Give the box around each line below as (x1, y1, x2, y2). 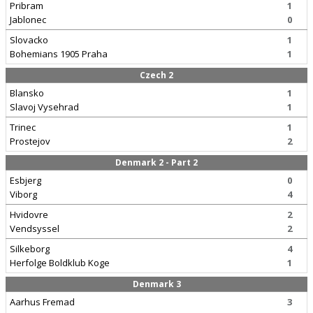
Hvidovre (10, 208, 48, 221)
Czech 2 (140, 69, 173, 81)
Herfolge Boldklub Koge (10, 256, 110, 269)
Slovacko (10, 34, 48, 46)
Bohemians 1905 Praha (10, 48, 108, 60)
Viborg (10, 188, 37, 201)
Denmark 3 (132, 278, 181, 290)
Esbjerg (10, 174, 41, 187)
